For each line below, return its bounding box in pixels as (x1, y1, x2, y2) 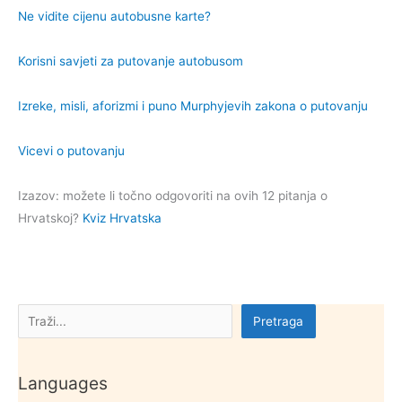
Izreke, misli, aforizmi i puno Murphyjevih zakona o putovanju (18, 98, 368, 113)
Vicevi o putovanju (18, 143, 125, 158)
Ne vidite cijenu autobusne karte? (18, 8, 211, 23)
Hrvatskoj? (18, 210, 83, 225)
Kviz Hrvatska (83, 210, 162, 225)
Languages (18, 371, 108, 394)
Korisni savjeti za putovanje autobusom (18, 53, 243, 68)
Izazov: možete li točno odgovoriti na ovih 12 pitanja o (18, 188, 328, 203)
